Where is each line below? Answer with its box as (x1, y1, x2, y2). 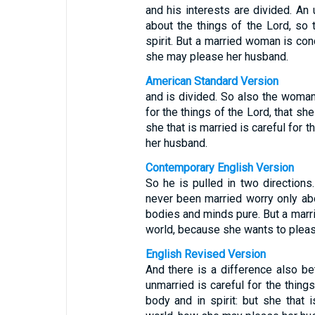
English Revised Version (145, 247, 266, 261)
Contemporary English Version (145, 161, 294, 174)
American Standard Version (145, 75, 278, 88)
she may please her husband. (145, 50, 288, 63)
